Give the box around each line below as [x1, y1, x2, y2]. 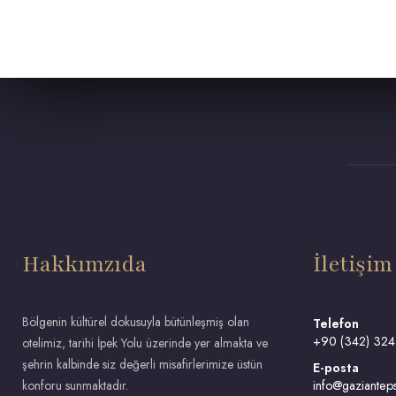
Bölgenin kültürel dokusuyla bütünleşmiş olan [21, 313, 249, 331]
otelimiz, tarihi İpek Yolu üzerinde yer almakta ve [21, 334, 268, 352]
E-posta [313, 359, 360, 377]
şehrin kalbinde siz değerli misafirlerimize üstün [21, 355, 263, 373]
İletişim [313, 250, 393, 279]
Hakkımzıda [21, 250, 147, 279]
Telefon [313, 315, 360, 332]
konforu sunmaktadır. [21, 377, 128, 394]
